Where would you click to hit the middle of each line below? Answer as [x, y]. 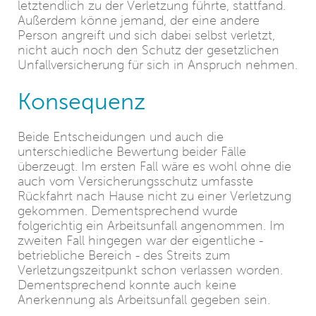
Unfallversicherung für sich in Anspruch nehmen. [158, 65]
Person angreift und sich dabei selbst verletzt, [146, 35]
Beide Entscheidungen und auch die [121, 137]
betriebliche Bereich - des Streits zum [124, 255]
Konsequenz [81, 101]
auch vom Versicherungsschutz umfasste [135, 181]
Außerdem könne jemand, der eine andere [139, 20]
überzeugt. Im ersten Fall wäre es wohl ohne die [154, 166]
